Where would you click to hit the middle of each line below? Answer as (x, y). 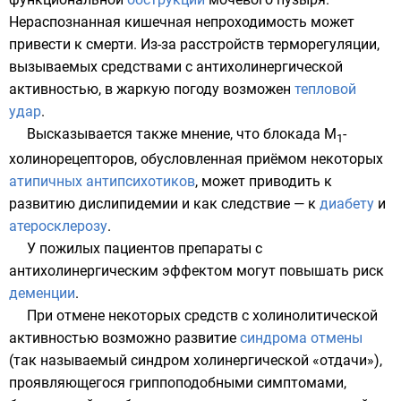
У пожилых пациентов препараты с (145, 249)
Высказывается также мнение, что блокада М (182, 134)
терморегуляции (322, 44)
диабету (347, 204)
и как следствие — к (249, 204)
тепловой (325, 89)
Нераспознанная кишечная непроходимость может (182, 22)
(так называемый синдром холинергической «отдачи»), (196, 361)
